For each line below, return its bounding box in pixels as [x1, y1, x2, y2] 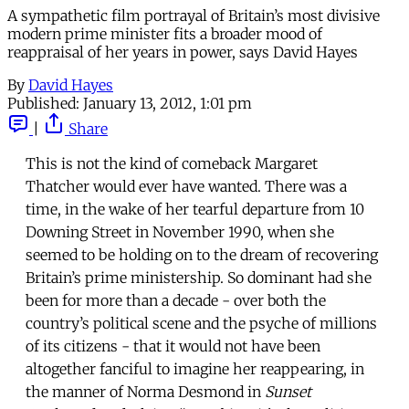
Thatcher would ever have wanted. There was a [26, 176, 347, 195]
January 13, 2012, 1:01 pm [83, 93, 252, 112]
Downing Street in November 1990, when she [26, 222, 334, 241]
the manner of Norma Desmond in [26, 382, 265, 401]
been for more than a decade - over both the [26, 290, 326, 309]
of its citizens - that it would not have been [26, 336, 320, 355]
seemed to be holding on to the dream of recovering [26, 245, 378, 264]
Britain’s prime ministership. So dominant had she [26, 267, 372, 287]
